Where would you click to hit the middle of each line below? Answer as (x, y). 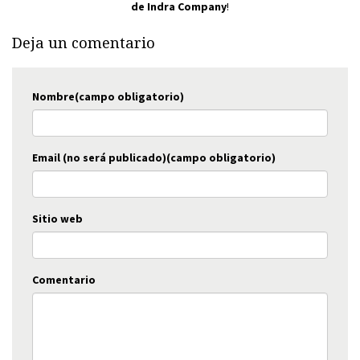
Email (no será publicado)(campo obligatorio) (154, 157)
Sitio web (57, 219)
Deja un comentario (84, 43)
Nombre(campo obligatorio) (108, 96)
